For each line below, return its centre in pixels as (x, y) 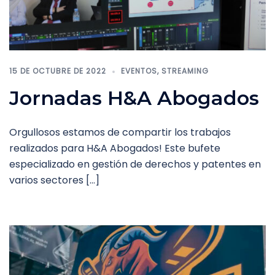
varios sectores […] (54, 180)
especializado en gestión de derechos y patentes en (135, 165)
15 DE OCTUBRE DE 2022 (58, 71)
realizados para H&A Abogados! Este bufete (115, 149)
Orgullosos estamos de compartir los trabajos (120, 133)
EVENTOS (139, 71)
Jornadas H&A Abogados (134, 98)
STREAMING (185, 71)
